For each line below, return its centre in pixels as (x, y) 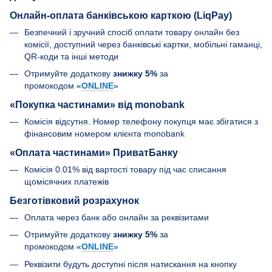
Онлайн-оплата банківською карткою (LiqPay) (121, 15)
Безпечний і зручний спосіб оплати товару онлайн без (132, 32)
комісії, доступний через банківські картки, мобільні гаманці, (143, 44)
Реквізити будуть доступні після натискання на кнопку (131, 264)
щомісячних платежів (66, 181)
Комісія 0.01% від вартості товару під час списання (125, 169)
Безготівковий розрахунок (74, 200)
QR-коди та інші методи (71, 56)
